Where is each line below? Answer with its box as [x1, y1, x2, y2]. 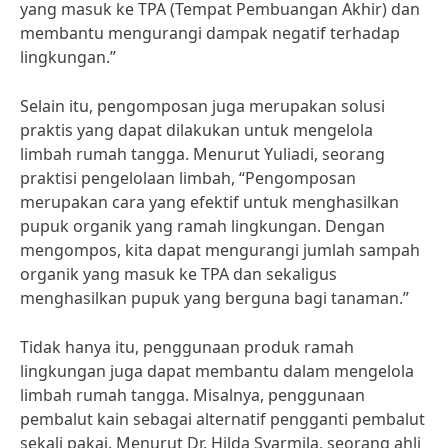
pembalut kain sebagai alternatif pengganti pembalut [20, 408, 425, 430]
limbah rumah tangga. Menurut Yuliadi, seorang [20, 143, 385, 165]
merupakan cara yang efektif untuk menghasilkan [20, 191, 399, 213]
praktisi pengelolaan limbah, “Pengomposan [20, 167, 356, 189]
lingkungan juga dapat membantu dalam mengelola [20, 360, 414, 382]
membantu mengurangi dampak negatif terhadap [20, 22, 400, 44]
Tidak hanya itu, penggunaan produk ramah [20, 336, 354, 358]
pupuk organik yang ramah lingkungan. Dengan [20, 215, 385, 237]
